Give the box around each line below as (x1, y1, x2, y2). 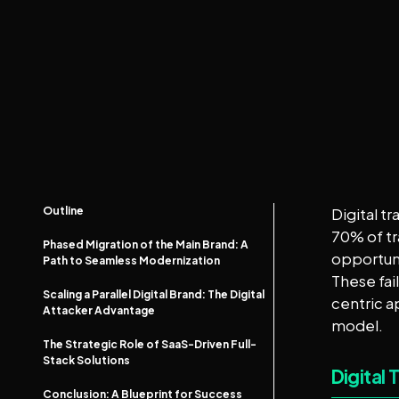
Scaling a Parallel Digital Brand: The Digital (43, 288, 265, 301)
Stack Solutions (43, 354, 130, 367)
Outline (43, 204, 84, 217)
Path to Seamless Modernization (43, 254, 220, 267)
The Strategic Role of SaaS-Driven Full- (43, 338, 256, 351)
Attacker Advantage (43, 304, 155, 317)
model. (330, 316, 386, 335)
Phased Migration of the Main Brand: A (43, 238, 248, 251)
